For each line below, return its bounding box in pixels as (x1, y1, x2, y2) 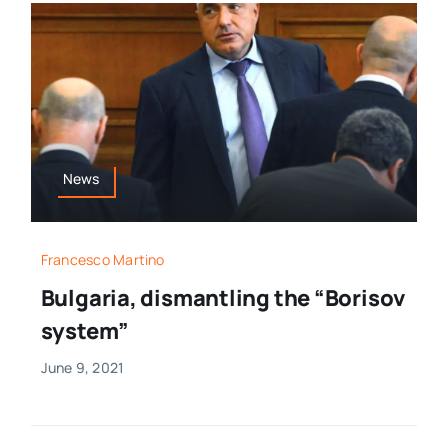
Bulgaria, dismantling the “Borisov (40, 282, 407, 313)
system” (40, 315, 130, 346)
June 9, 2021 (40, 357, 125, 377)
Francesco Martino (40, 249, 165, 269)
